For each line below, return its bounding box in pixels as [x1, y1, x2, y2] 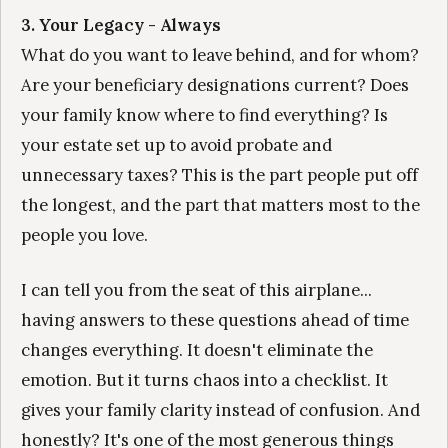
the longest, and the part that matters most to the [21, 194, 420, 217]
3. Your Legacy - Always [21, 14, 221, 37]
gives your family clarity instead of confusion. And [21, 399, 420, 422]
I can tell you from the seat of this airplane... [21, 279, 372, 302]
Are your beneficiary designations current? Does [21, 74, 409, 97]
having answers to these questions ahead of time [21, 309, 409, 332]
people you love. [21, 224, 148, 247]
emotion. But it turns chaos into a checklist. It [21, 369, 388, 392]
